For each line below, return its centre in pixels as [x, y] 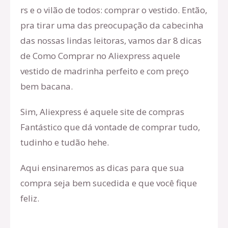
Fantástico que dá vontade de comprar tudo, [110, 127]
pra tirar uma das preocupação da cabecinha [112, 25]
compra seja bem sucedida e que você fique [109, 183]
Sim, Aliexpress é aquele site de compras [102, 112]
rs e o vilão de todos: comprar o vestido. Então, [114, 10]
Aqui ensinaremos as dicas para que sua [102, 168]
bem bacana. [47, 86]
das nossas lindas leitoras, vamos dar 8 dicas [111, 40]
